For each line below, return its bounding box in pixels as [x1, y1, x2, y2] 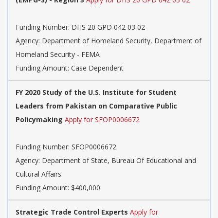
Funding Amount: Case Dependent [16, 63, 124, 73]
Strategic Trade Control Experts [16, 207, 128, 217]
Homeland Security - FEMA [16, 50, 100, 59]
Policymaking [16, 115, 63, 125]
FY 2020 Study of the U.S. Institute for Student [16, 88, 177, 97]
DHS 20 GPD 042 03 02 [72, 22, 145, 32]
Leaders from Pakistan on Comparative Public [16, 101, 177, 111]
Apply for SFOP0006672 [65, 115, 140, 125]
